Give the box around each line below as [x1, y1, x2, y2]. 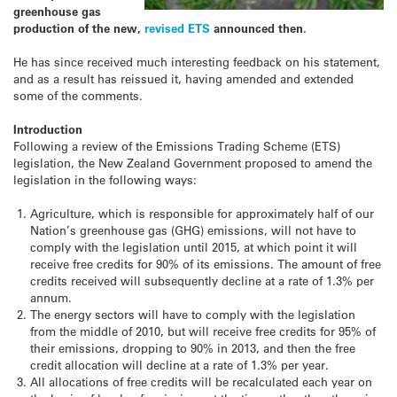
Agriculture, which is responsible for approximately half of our [30, 206, 375, 222]
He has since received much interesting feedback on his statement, [13, 54, 380, 69]
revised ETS [144, 19, 210, 35]
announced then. [210, 19, 307, 35]
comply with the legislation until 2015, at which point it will [30, 239, 358, 255]
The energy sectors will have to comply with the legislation [30, 307, 356, 323]
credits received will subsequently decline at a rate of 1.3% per [30, 273, 375, 289]
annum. [30, 290, 73, 306]
